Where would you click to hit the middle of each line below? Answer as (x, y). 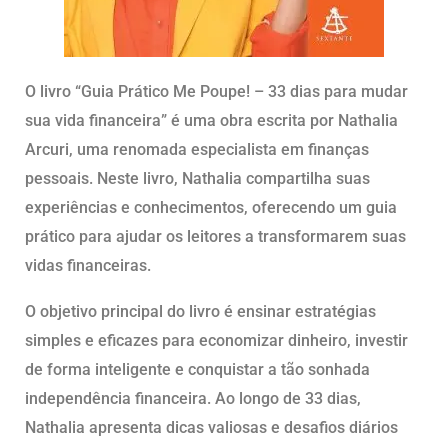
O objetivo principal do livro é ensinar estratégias (200, 312)
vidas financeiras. (88, 266)
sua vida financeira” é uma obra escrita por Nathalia (211, 121)
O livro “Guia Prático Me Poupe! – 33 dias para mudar (216, 92)
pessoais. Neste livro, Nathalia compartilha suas (197, 179)
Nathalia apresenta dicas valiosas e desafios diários (211, 428)
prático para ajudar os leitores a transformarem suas (215, 237)
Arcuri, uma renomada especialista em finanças (197, 150)
